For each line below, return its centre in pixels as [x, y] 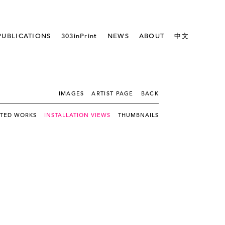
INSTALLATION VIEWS [77, 115]
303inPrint [79, 36]
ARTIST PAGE [113, 93]
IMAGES [71, 93]
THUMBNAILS [138, 115]
